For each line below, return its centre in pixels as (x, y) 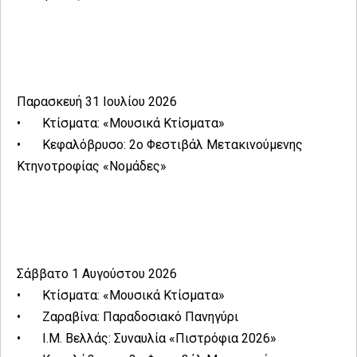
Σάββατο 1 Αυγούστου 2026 (97, 274)
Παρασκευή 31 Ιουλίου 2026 (97, 102)
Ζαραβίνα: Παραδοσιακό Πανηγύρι (140, 317)
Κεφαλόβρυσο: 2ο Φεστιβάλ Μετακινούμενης (173, 145)
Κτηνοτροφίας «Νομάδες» (92, 167)
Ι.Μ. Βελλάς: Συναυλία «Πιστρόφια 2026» (161, 339)
